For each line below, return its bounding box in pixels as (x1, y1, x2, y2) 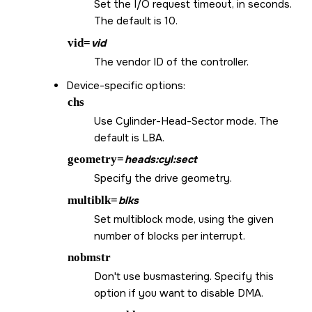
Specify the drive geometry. (94, 171, 232, 186)
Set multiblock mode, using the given (94, 212, 274, 226)
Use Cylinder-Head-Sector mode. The (94, 114, 279, 128)
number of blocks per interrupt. (94, 228, 245, 243)
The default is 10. (94, 14, 178, 29)
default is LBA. (94, 130, 164, 145)
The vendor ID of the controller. (94, 54, 249, 69)
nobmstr (67, 251, 111, 265)
